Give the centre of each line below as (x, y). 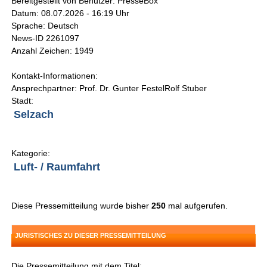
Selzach (34, 115)
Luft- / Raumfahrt (57, 167)
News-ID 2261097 (46, 38)
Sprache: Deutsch (45, 26)
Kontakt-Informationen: (55, 76)
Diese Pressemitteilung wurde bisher (82, 206)
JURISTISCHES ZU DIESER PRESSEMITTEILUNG (91, 236)
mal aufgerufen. (197, 206)
